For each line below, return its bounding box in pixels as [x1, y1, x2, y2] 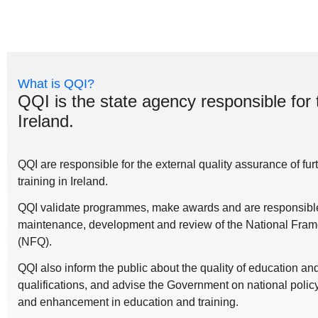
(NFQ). [18, 235, 52, 248]
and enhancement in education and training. [18, 295, 238, 308]
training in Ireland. [18, 175, 108, 188]
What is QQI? [18, 77, 94, 92]
